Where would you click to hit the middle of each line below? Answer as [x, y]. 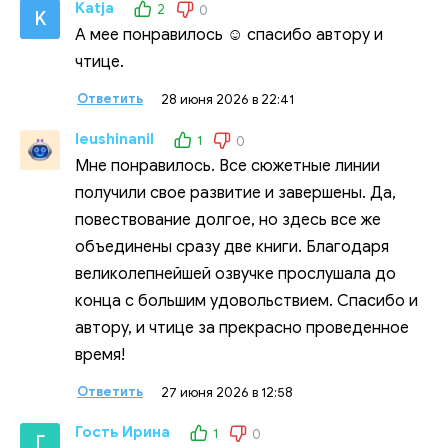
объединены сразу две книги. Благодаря [232, 246]
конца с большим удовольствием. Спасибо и [246, 300]
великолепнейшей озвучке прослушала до [235, 273]
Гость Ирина [122, 431]
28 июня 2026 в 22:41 [227, 99]
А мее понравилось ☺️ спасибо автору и [229, 34]
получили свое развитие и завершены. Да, [235, 192]
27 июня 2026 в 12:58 [227, 392]
